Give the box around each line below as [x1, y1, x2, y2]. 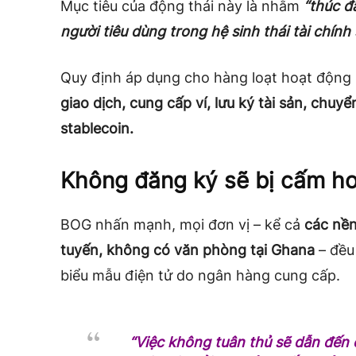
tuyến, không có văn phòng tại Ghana [60, 242, 315, 259]
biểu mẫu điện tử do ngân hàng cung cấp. [60, 267, 340, 284]
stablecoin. [60, 120, 133, 137]
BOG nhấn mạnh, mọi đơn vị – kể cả [60, 216, 304, 234]
